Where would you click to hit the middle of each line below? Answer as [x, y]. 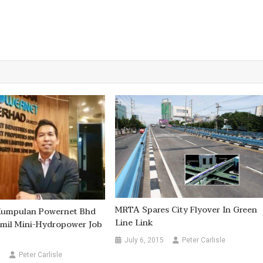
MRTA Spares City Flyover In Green [186, 210]
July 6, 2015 [144, 240]
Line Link [134, 222]
